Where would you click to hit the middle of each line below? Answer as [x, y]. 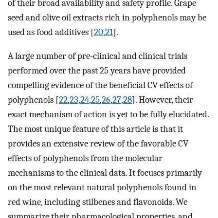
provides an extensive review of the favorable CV [98, 143]
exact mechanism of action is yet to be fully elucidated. [108, 114]
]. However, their [163, 100]
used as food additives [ [51, 32]
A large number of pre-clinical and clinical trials [98, 56]
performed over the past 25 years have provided [97, 70]
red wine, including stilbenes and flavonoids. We [98, 202]
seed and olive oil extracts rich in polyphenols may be [107, 18]
